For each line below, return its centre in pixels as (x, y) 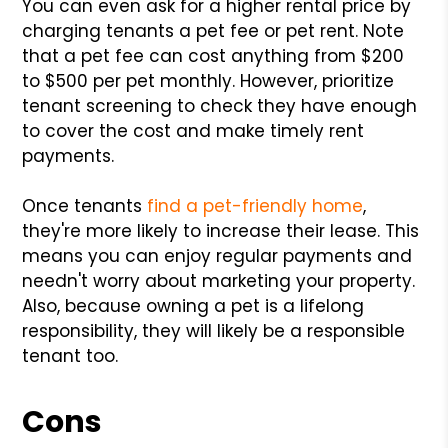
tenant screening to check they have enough (220, 105)
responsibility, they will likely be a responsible (214, 330)
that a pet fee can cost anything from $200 (213, 55)
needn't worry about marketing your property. (219, 280)
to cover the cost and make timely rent (193, 130)
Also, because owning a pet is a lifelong (193, 305)
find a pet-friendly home (255, 205)
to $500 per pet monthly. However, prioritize (208, 80)
